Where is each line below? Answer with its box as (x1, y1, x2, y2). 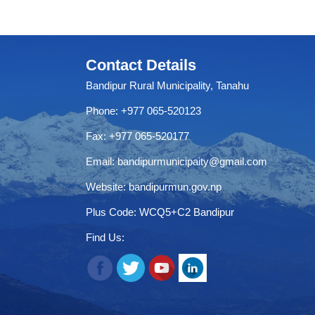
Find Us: (86, 231, 124, 243)
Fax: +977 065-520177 (86, 130, 189, 142)
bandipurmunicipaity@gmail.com (117, 155, 267, 167)
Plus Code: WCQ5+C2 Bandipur (86, 206, 234, 218)
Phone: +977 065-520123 (86, 105, 201, 117)
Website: (86, 181, 129, 193)
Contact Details (86, 56, 196, 74)
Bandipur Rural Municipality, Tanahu (86, 79, 249, 91)
